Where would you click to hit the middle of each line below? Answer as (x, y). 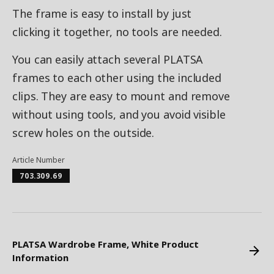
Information (40, 257)
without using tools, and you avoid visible (119, 114)
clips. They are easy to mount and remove (121, 96)
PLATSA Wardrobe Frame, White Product (106, 244)
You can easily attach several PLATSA (108, 59)
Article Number (39, 160)
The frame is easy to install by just (102, 13)
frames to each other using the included (117, 78)
